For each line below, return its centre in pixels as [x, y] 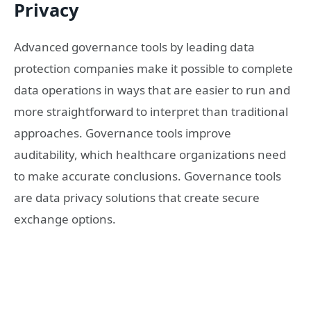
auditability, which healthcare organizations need [150, 155]
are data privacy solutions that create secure [137, 198]
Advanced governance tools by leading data [134, 47]
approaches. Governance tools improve [123, 133]
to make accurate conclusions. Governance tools [148, 176]
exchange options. [65, 219]
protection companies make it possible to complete [153, 69]
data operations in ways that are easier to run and [152, 90]
